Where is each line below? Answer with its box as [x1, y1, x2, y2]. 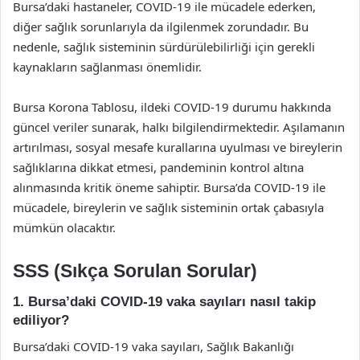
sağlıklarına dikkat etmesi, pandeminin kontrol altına [13, 158, 304, 175]
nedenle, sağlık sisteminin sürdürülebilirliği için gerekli [13, 38, 315, 55]
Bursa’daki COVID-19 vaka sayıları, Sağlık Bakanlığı [13, 337, 294, 354]
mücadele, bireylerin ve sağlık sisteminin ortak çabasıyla [13, 198, 324, 215]
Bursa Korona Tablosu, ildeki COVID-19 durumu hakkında [13, 98, 331, 115]
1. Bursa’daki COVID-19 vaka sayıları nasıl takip [13, 294, 316, 309]
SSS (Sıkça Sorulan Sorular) [13, 260, 257, 281]
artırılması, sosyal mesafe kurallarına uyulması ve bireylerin [13, 138, 342, 155]
